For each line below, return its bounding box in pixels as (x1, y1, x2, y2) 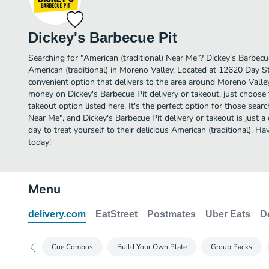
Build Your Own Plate (117, 242, 187, 252)
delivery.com (28, 209, 86, 219)
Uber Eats (205, 209, 250, 219)
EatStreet (95, 209, 138, 219)
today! (28, 136, 51, 148)
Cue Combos (52, 242, 93, 252)
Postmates (147, 209, 196, 219)
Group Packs (211, 242, 252, 252)
